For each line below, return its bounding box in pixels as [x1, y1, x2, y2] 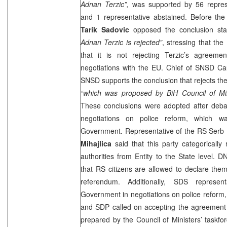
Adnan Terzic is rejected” [81, 36, 163, 47]
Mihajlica [81, 138, 111, 148]
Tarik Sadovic [81, 24, 129, 34]
